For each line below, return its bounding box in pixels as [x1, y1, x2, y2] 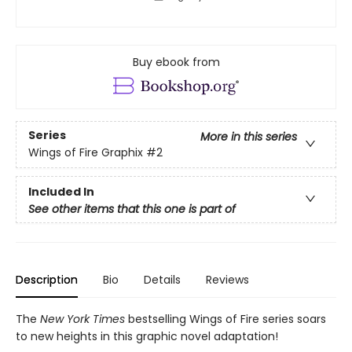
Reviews [206, 272, 249, 288]
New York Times [40, 311, 125, 328]
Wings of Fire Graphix [28, 145, 143, 161]
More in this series [200, 129, 297, 145]
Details [144, 272, 181, 288]
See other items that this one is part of [28, 200, 236, 217]
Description [16, 272, 78, 288]
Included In [28, 183, 94, 200]
